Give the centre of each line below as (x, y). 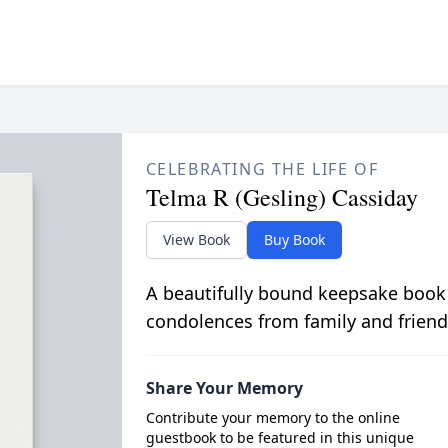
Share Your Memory (224, 388)
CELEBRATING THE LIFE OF (262, 169)
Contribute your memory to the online (272, 417)
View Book (196, 239)
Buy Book (294, 239)
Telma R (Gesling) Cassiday (281, 197)
